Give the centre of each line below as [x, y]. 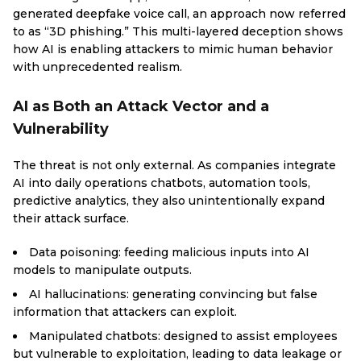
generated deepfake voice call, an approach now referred [179, 14]
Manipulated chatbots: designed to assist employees [183, 336]
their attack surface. [71, 218]
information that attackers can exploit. [125, 312]
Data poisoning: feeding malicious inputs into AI [169, 252]
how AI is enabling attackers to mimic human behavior [173, 49]
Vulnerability [61, 129]
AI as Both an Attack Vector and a [141, 106]
